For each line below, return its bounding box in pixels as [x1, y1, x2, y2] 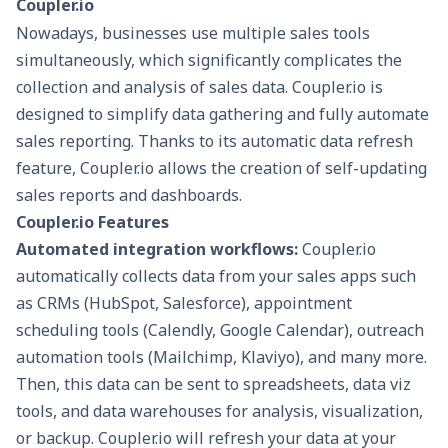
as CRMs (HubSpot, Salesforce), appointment [16, 291, 352, 314]
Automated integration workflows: [16, 237, 298, 260]
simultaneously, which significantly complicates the [16, 48, 402, 71]
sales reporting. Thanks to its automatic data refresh [16, 129, 413, 152]
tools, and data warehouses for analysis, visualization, [16, 399, 423, 422]
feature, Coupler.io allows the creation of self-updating [16, 156, 427, 179]
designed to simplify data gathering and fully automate [16, 102, 429, 125]
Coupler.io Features [16, 210, 169, 233]
